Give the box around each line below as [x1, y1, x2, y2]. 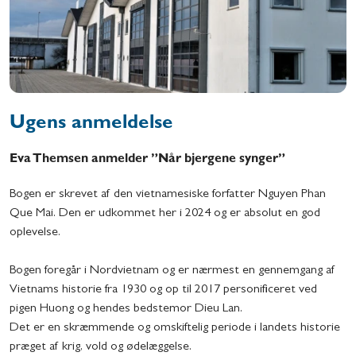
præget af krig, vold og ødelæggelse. [10, 341, 192, 354]
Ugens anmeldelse [10, 115, 173, 135]
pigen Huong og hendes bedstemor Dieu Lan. [10, 303, 242, 316]
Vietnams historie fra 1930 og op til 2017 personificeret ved [10, 284, 317, 297]
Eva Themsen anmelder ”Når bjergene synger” [10, 153, 285, 167]
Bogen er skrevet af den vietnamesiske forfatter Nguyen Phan [10, 188, 326, 202]
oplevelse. [10, 226, 60, 240]
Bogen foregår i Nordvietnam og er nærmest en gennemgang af [10, 265, 335, 278]
